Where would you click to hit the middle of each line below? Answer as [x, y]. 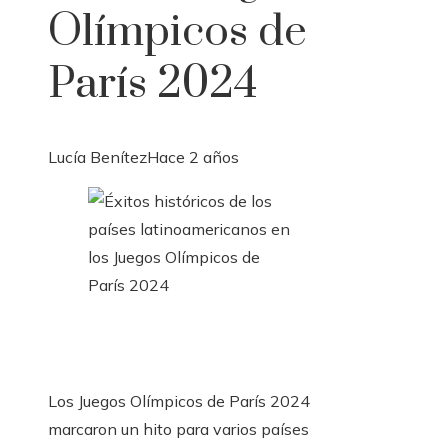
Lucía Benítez [97, 157]
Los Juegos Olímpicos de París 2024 [179, 401]
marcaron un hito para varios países [178, 429]
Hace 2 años [193, 157]
